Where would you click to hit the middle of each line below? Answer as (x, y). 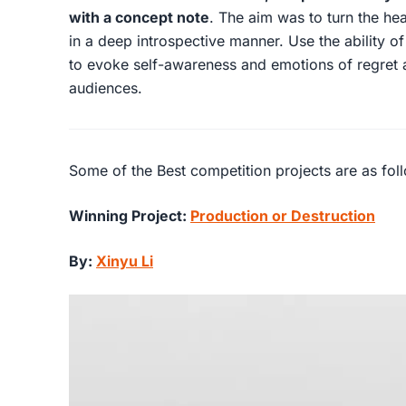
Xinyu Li (125, 261)
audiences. (108, 88)
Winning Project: (130, 216)
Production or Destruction (283, 216)
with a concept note (139, 17)
